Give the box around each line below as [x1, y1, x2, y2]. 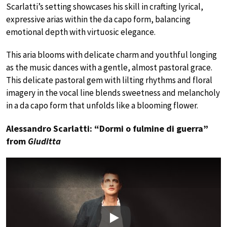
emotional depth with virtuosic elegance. [6, 26, 156, 37]
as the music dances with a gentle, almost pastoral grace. [6, 61, 212, 73]
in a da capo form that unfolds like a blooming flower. [6, 99, 198, 111]
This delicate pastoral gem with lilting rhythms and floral [6, 74, 212, 86]
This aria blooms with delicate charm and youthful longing [6, 49, 217, 60]
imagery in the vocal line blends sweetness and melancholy [6, 87, 220, 98]
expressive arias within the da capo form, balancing [6, 13, 191, 25]
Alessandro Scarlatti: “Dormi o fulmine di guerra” [6, 122, 208, 134]
